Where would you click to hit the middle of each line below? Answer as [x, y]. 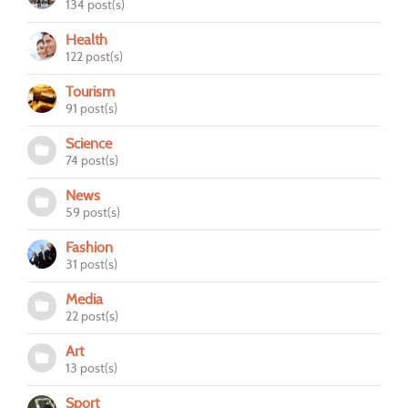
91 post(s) [92, 108]
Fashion [89, 247]
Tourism [90, 91]
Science [89, 143]
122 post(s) [94, 56]
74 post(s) [92, 160]
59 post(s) [93, 212]
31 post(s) [92, 264]
